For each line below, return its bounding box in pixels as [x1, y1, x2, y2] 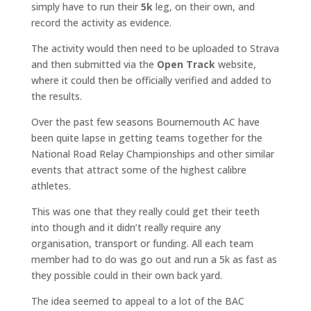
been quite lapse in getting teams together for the [31, 131, 262, 144]
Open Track [156, 57, 215, 71]
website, [215, 57, 256, 71]
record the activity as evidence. [31, 15, 171, 29]
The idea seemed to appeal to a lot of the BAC [31, 294, 244, 308]
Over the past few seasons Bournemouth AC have [31, 115, 260, 128]
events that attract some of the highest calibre [31, 162, 246, 176]
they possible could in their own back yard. [31, 268, 222, 282]
